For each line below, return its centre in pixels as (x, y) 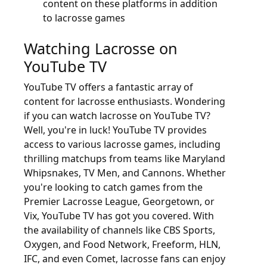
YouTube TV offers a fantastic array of (108, 87)
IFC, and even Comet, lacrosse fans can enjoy (125, 259)
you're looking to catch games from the (113, 187)
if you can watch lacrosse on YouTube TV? (117, 116)
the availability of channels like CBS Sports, (119, 230)
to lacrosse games (84, 18)
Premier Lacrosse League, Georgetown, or (119, 201)
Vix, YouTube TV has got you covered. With (119, 216)
